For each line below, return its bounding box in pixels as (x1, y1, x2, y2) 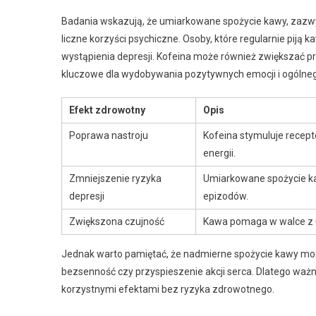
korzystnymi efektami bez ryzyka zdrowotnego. (61, 283, 274, 295)
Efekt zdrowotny (69, 104, 145, 116)
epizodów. (203, 190, 248, 202)
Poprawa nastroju (69, 129, 148, 141)
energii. (203, 147, 236, 159)
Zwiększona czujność (69, 215, 164, 227)
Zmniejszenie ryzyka (69, 172, 162, 184)
